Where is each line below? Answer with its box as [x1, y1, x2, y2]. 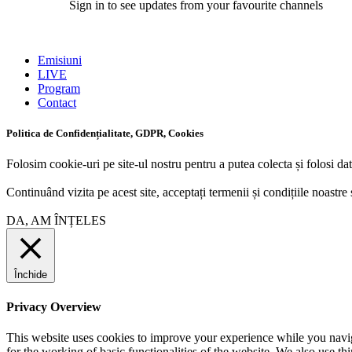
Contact [38, 95, 76, 109]
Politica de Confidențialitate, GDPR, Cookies [6, 127, 203, 140]
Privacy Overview [6, 299, 101, 313]
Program [38, 81, 80, 95]
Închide [14, 269, 47, 281]
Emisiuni [38, 53, 82, 67]
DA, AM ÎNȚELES [6, 214, 106, 228]
